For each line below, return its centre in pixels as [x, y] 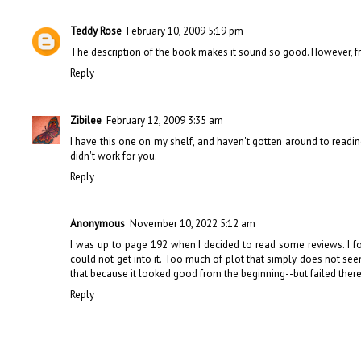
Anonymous [98, 223]
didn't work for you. [114, 156]
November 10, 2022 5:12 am [193, 223]
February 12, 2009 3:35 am [165, 120]
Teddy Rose [96, 31]
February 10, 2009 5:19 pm [185, 31]
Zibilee [86, 120]
